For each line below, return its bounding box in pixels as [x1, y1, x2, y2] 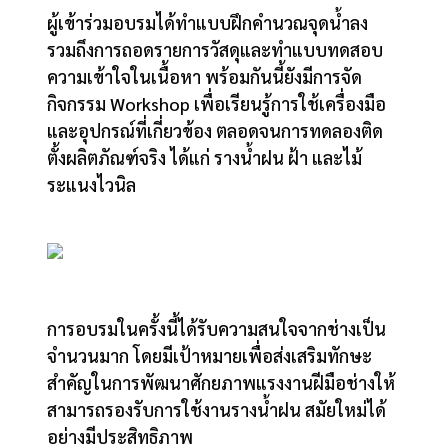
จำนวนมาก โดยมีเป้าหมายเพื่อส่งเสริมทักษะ [47, 343, 373, 367]
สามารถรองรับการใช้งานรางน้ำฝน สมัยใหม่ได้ [47, 397, 387, 421]
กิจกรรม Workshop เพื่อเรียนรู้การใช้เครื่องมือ [47, 92, 387, 116]
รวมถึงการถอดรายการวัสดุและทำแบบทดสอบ [47, 38, 384, 62]
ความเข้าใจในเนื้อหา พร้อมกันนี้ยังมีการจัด [47, 65, 363, 89]
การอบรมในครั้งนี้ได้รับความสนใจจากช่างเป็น [47, 316, 387, 340]
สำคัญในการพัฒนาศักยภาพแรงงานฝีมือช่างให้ [47, 370, 396, 394]
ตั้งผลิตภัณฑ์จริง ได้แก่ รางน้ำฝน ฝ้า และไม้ [47, 146, 363, 170]
